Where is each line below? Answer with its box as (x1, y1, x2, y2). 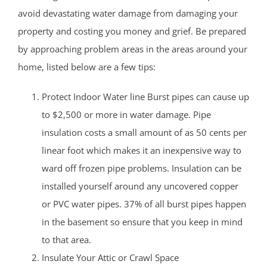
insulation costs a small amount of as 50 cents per (42, 126, 247, 139)
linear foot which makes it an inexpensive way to (42, 144, 241, 157)
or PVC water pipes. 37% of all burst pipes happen (42, 198, 246, 210)
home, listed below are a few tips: (18, 61, 156, 73)
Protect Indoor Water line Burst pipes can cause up (42, 91, 249, 103)
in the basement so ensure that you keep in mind (42, 216, 243, 228)
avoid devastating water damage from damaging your (18, 7, 238, 20)
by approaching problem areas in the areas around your (18, 43, 247, 55)
